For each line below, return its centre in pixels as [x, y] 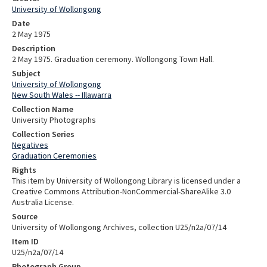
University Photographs [54, 119]
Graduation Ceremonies [54, 155]
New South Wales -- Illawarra [62, 94]
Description [34, 48]
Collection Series [43, 134]
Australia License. [43, 202]
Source [25, 216]
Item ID [25, 241]
